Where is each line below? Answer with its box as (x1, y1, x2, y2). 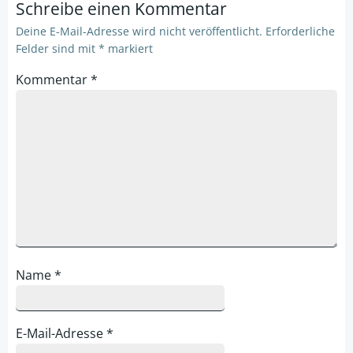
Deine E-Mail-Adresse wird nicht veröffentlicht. (16, 24, 262, 39)
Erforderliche (266, 24, 335, 39)
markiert (105, 41, 153, 56)
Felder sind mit (16, 41, 98, 56)
